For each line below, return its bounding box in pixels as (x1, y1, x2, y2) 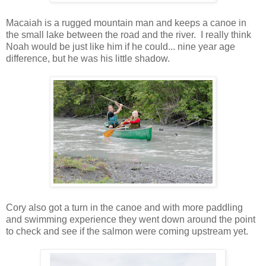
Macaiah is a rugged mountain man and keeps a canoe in (6, 17, 246, 28)
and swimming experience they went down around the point (6, 214, 255, 224)
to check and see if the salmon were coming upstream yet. (6, 226, 248, 236)
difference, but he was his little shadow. (6, 53, 170, 64)
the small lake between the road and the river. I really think (6, 29, 251, 40)
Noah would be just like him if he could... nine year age (6, 41, 235, 52)
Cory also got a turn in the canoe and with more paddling (6, 202, 243, 213)
